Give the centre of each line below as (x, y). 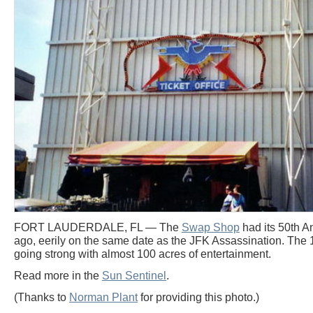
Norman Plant (103, 298)
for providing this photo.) (198, 298)
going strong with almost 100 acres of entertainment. (143, 254)
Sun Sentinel (134, 276)
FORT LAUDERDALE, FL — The (98, 228)
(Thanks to (42, 298)
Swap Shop (211, 228)
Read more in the (58, 276)
